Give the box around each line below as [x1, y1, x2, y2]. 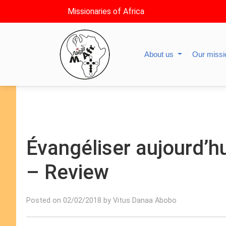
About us [144, 50, 176, 59]
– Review [26, 160, 109, 184]
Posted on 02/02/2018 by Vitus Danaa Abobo [26, 196, 177, 205]
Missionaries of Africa [68, 7, 144, 16]
